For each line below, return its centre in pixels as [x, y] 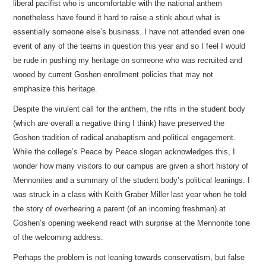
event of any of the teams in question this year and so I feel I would [129, 46]
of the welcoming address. [58, 237]
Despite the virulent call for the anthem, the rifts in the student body [129, 109]
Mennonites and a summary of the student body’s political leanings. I [132, 180]
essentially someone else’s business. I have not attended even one [129, 32]
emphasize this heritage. [56, 89]
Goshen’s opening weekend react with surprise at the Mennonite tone [132, 223]
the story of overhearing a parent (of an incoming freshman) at [120, 209]
